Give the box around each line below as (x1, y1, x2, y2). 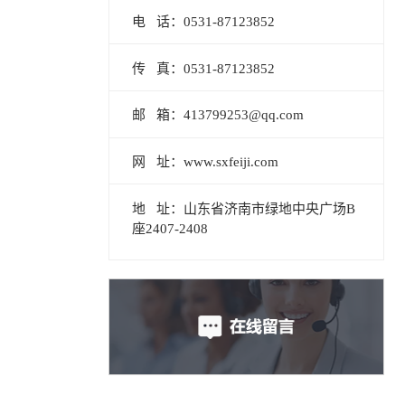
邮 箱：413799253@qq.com (132, 108, 305, 123)
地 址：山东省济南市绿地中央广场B (132, 201, 356, 216)
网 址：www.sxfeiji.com (132, 155, 279, 170)
